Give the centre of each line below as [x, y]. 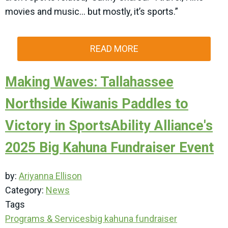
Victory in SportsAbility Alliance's [109, 126]
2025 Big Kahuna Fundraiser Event [109, 148]
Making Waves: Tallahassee [89, 82]
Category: [25, 190]
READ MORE [114, 49]
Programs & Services [48, 219]
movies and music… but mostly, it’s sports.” [93, 11]
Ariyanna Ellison [50, 176]
